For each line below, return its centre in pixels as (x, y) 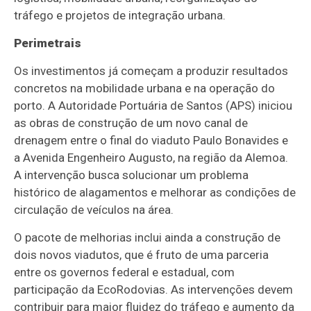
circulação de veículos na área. (94, 209)
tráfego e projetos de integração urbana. (120, 15)
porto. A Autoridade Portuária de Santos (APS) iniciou (153, 105)
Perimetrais (48, 43)
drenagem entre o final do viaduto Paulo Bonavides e (151, 140)
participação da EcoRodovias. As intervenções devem (154, 289)
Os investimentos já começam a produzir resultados (151, 70)
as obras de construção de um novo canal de (131, 123)
